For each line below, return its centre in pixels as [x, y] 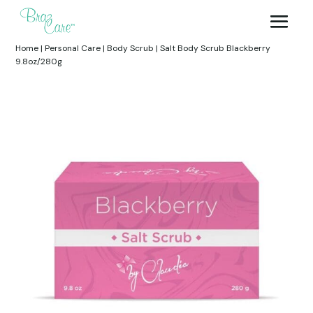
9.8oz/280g [39, 61]
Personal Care [73, 48]
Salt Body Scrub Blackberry [216, 48]
